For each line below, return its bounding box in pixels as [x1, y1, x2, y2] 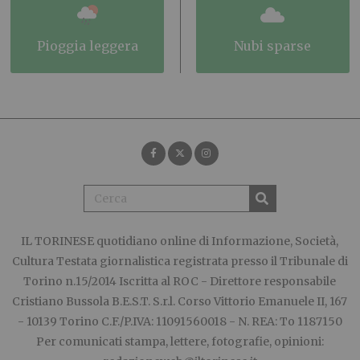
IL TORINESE [21, 234, 95, 249]
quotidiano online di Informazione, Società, [94, 234, 339, 249]
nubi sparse [243, 38, 312, 55]
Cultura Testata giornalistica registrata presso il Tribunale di [11, 254, 348, 269]
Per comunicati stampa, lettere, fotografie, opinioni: [35, 334, 324, 350]
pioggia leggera [44, 38, 138, 55]
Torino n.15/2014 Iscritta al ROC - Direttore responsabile [23, 274, 337, 289]
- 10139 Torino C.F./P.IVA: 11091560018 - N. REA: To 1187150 [17, 314, 342, 329]
